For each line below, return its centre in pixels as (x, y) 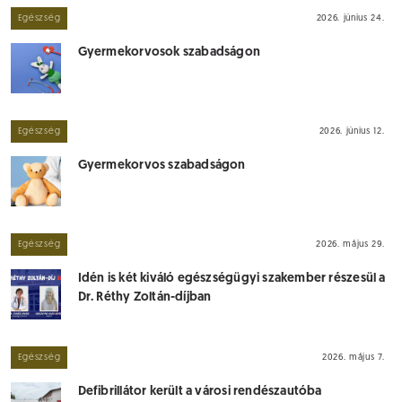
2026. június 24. (350, 18)
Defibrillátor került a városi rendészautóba (200, 392)
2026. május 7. (354, 357)
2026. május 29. (350, 244)
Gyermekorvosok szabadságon (169, 52)
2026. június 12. (352, 131)
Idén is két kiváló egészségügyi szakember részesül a (232, 279)
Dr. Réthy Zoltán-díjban (144, 297)
